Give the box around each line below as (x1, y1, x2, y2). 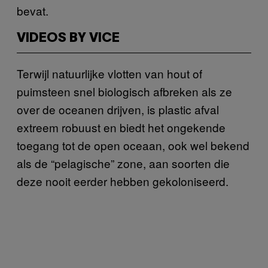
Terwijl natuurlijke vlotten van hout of (17, 65, 202, 81)
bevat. (17, 2, 51, 19)
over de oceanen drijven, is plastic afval (17, 100, 219, 117)
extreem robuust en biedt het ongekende (17, 118, 226, 135)
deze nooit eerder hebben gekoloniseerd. (17, 172, 229, 189)
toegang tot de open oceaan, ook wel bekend (17, 136, 249, 153)
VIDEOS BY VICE (17, 32, 120, 44)
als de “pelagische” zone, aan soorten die (17, 154, 230, 171)
